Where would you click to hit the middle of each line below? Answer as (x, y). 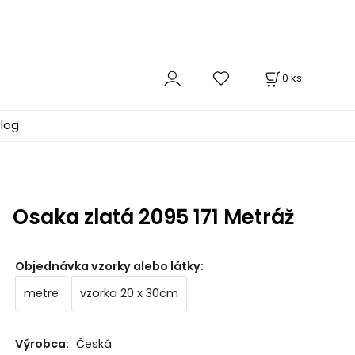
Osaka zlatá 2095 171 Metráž (153, 217)
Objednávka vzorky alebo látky (107, 266)
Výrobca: (42, 344)
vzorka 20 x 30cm (129, 293)
